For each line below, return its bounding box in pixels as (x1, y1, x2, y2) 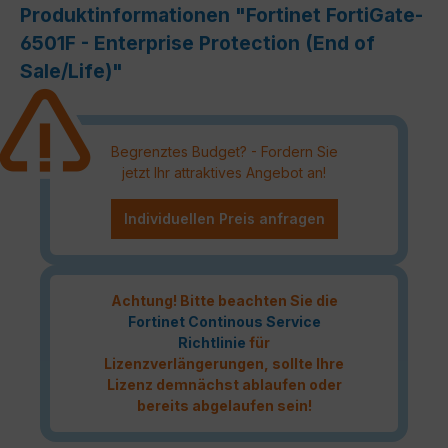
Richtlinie (178, 334, 246, 352)
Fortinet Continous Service (127, 313, 321, 331)
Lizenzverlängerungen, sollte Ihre (104, 355, 344, 373)
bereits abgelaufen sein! (136, 397, 312, 415)
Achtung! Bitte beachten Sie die (110, 292, 338, 310)
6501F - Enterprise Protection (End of (20, 31, 375, 56)
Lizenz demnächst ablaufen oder (106, 376, 342, 394)
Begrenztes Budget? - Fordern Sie (110, 142, 338, 160)
